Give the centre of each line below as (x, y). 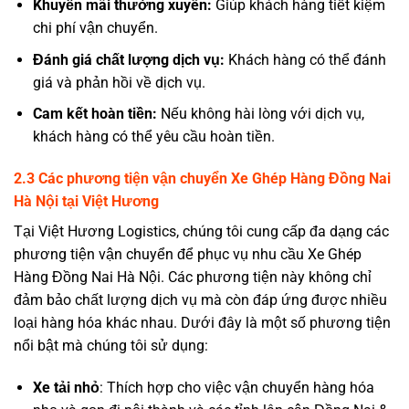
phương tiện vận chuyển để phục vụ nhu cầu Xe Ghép (188, 255)
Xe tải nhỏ (66, 388)
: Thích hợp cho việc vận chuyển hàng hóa (236, 388)
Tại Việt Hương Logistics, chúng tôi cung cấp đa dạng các (201, 232)
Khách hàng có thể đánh (305, 59)
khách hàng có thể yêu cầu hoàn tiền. (153, 137)
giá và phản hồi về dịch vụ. (119, 82)
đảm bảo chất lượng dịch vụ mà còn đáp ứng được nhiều (200, 300)
